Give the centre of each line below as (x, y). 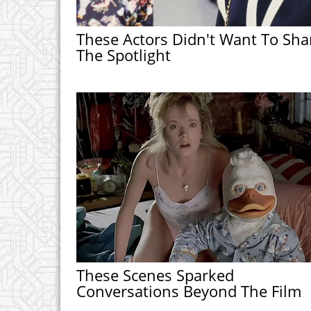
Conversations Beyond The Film (188, 291)
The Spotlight (123, 55)
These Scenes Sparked (155, 275)
